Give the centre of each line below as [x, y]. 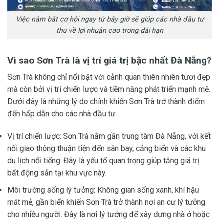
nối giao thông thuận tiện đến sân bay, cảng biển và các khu [107, 148]
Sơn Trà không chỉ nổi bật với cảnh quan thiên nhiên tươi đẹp [109, 77]
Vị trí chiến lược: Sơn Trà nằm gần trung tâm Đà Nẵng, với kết [109, 136]
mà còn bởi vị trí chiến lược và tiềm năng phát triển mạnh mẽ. [109, 89]
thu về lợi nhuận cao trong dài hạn [109, 30]
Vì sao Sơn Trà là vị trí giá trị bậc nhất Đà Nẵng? [109, 60]
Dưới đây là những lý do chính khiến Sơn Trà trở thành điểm [106, 102]
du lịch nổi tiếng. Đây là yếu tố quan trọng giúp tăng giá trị [103, 160]
